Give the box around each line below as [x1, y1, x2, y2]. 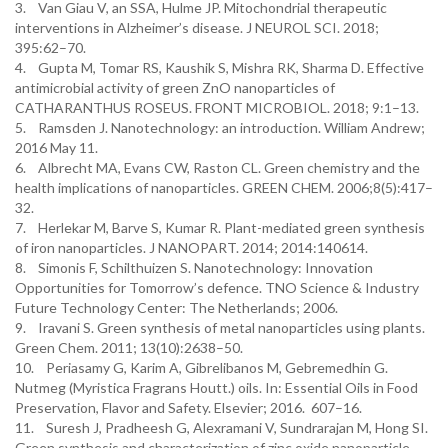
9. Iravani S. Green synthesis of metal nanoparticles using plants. [15, 319, 425, 336]
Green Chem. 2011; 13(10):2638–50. [15, 339, 246, 356]
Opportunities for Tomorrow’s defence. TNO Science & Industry [15, 279, 419, 296]
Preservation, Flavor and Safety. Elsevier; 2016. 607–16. [15, 399, 362, 416]
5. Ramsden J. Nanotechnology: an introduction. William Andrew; [15, 119, 425, 136]
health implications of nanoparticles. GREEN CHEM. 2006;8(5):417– [15, 179, 433, 196]
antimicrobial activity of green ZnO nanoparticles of [15, 79, 335, 96]
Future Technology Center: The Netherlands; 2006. [15, 299, 338, 316]
